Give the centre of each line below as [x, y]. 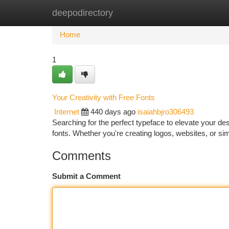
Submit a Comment [86, 176]
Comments [82, 156]
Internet [67, 112]
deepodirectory [83, 13]
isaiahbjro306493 [166, 112]
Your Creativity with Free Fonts [104, 97]
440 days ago [113, 112]
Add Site [190, 13]
